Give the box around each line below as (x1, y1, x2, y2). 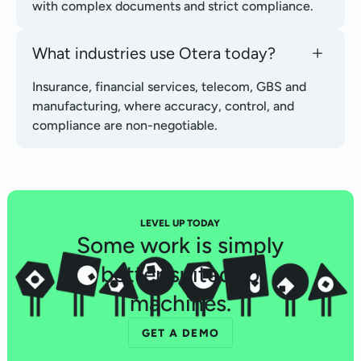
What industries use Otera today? (32, 44, 276, 64)
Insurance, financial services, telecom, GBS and (32, 79, 306, 95)
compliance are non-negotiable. (32, 118, 218, 134)
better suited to (101, 259, 260, 288)
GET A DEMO (141, 326, 220, 339)
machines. (129, 288, 231, 317)
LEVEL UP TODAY (140, 217, 221, 229)
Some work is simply (77, 230, 284, 259)
